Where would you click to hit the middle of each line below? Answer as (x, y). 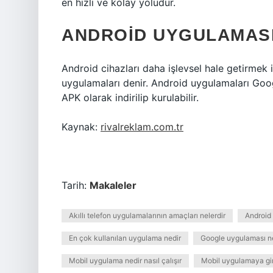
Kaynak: (81, 127)
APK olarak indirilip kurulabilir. (130, 97)
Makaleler (113, 185)
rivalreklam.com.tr (142, 127)
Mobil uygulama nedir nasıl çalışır (125, 261)
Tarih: (76, 185)
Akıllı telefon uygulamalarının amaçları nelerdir (147, 215)
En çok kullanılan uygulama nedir (125, 238)
